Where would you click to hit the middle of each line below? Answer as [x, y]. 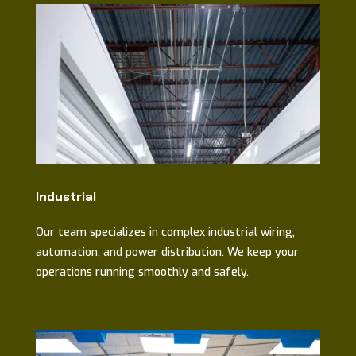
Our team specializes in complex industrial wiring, [165, 233]
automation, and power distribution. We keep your [167, 253]
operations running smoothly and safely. [142, 273]
